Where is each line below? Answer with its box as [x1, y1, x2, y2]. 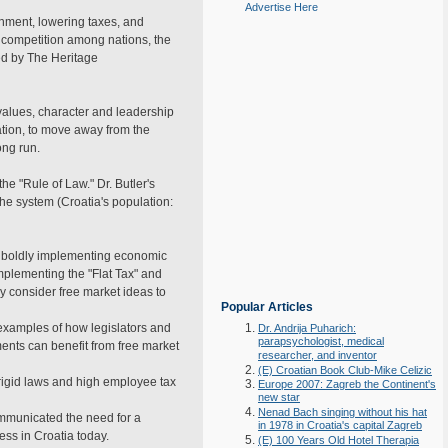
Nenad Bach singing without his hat [258, 406, 427, 418]
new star [258, 391, 300, 405]
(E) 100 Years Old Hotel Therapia [258, 434, 419, 446]
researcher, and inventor [258, 349, 377, 363]
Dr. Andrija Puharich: [258, 322, 356, 334]
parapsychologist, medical [258, 335, 384, 349]
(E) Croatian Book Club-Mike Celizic [258, 364, 432, 376]
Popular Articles [221, 300, 313, 314]
